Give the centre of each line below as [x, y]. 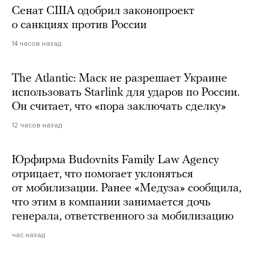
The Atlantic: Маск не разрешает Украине [119, 79]
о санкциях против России [79, 26]
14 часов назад [36, 44]
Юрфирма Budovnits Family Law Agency [115, 161]
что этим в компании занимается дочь [111, 203]
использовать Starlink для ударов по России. [126, 93]
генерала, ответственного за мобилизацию [123, 217]
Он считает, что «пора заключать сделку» [119, 107]
